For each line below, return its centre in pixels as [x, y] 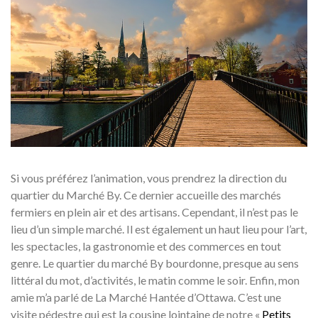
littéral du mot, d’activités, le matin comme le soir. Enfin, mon [155, 280]
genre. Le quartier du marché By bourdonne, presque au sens [155, 263]
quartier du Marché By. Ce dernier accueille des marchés [146, 195]
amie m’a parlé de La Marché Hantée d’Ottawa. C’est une [146, 297]
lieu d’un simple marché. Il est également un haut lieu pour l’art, [159, 229]
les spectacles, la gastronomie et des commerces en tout [146, 246]
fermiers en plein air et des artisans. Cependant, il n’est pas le [154, 212]
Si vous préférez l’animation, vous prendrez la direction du [149, 178]
